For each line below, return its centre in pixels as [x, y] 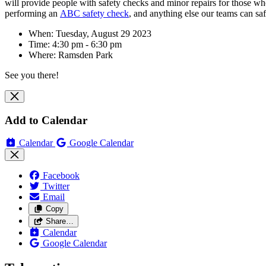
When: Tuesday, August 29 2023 [91, 33]
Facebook [61, 176]
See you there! [32, 75]
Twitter [56, 186]
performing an [32, 13]
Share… [59, 221]
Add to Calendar [46, 120]
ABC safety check [94, 13]
